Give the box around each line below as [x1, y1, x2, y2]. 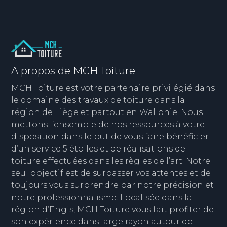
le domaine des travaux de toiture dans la [11, 95, 185, 105]
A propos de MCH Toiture [11, 65, 136, 78]
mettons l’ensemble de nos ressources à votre [11, 120, 205, 130]
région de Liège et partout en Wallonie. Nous [11, 107, 203, 118]
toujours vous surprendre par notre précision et [11, 180, 214, 191]
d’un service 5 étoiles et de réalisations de [11, 144, 186, 154]
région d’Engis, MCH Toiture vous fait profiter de [11, 205, 214, 215]
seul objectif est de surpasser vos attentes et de [11, 168, 211, 178]
